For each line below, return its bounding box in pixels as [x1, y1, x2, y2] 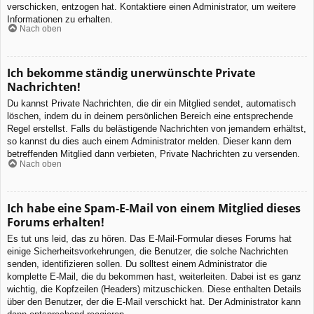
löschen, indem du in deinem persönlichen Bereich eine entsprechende [7, 111, 293, 122]
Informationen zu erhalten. [7, 13, 113, 25]
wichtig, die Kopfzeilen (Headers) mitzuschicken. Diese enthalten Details [7, 283, 301, 294]
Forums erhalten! [7, 214, 104, 230]
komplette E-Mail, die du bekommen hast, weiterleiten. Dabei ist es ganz [7, 271, 301, 282]
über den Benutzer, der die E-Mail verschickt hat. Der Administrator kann [7, 296, 301, 307]
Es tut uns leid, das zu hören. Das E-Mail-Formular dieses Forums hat [7, 233, 292, 244]
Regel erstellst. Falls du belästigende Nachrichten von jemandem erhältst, [7, 123, 306, 135]
